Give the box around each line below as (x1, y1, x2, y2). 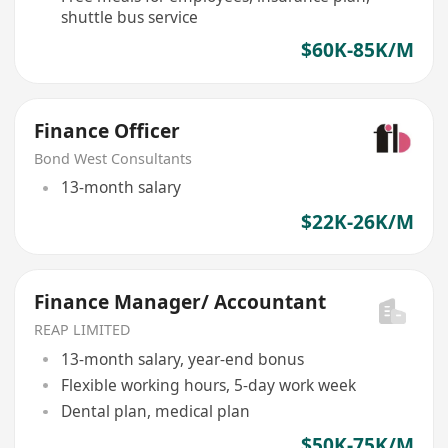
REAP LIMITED (34, 320, 131, 340)
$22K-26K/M (300, 208, 414, 235)
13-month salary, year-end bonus (60, 347, 304, 370)
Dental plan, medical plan (60, 400, 250, 423)
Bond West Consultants (34, 148, 193, 168)
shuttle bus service (60, 5, 198, 28)
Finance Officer (34, 118, 181, 145)
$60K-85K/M (300, 37, 414, 64)
